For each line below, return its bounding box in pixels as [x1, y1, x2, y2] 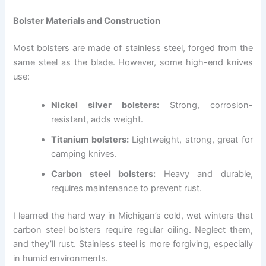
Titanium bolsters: [51, 134, 129, 145]
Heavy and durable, [156, 168, 253, 179]
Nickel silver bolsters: [51, 99, 159, 110]
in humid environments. [13, 252, 109, 264]
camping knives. [51, 148, 118, 159]
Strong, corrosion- [159, 99, 253, 110]
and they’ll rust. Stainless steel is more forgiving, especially [13, 238, 253, 249]
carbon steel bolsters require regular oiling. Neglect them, [13, 224, 253, 235]
